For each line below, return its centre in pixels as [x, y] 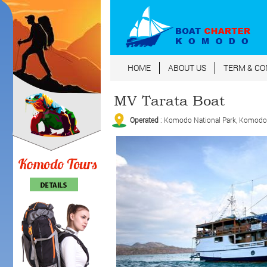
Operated [144, 120]
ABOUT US [187, 68]
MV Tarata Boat [169, 100]
